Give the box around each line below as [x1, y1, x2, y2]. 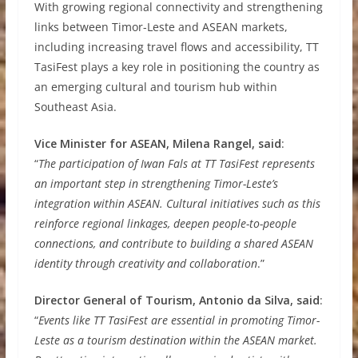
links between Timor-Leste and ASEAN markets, [34, 19, 288, 35]
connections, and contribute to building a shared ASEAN [34, 236, 313, 252]
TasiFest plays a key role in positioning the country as [34, 59, 320, 75]
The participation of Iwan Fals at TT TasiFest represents [38, 156, 315, 172]
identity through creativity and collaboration [34, 256, 257, 272]
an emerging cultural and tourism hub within [34, 79, 277, 95]
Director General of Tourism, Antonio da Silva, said [34, 292, 320, 308]
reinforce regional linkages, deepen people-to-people [34, 216, 296, 232]
